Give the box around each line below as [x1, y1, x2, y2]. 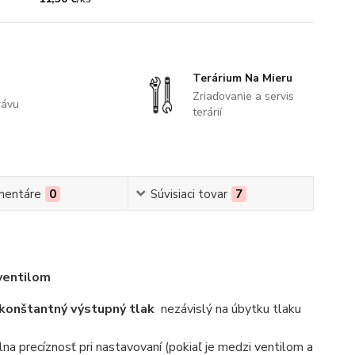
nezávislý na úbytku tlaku [157, 300, 301, 318]
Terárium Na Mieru [192, 70, 292, 86]
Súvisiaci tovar [150, 185, 227, 202]
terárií [192, 104, 222, 120]
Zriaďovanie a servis [192, 88, 294, 104]
